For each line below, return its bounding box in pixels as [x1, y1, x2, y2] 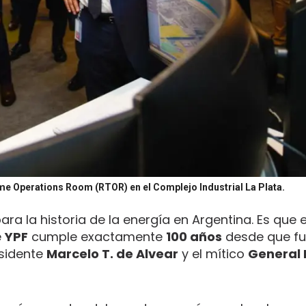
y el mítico [178, 245, 248, 262]
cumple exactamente [28, 227, 166, 245]
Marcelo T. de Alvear [46, 245, 178, 262]
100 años [166, 227, 222, 245]
